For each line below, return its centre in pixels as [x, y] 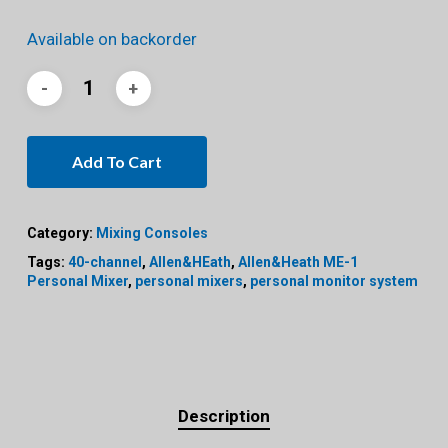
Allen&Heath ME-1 [297, 262]
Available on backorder [111, 40]
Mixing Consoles [151, 233]
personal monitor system [333, 281]
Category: [61, 233]
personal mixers [188, 281]
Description [223, 416]
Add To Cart [116, 162]
